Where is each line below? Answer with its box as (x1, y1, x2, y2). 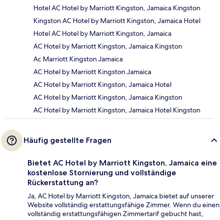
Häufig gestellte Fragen (24, 135, 111, 145)
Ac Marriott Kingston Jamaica (33, 54, 123, 63)
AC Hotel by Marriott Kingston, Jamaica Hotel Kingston (33, 105, 200, 114)
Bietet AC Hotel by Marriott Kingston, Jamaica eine (27, 158, 217, 167)
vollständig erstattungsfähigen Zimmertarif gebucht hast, (27, 209, 203, 218)
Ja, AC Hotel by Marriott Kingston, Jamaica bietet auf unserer (27, 191, 214, 200)
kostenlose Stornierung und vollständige (27, 167, 176, 177)
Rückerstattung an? (27, 177, 98, 187)
